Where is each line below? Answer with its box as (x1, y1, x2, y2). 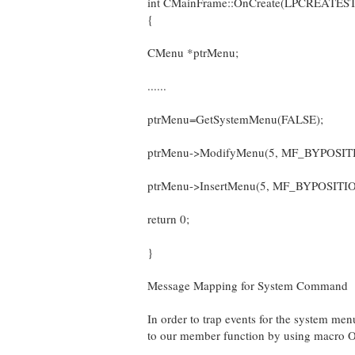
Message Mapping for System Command (147, 277, 348, 293)
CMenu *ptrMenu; (147, 44, 239, 60)
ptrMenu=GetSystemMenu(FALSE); (147, 111, 323, 127)
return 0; (147, 211, 189, 227)
